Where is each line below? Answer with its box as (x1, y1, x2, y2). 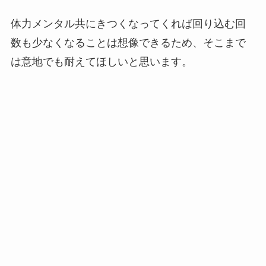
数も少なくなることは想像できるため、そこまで (10, 36, 246, 49)
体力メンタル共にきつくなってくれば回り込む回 (10, 17, 246, 30)
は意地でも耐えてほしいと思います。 (10, 55, 192, 68)
